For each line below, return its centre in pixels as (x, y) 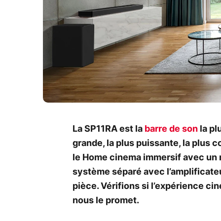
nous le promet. (107, 201)
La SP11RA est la (109, 129)
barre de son (171, 129)
